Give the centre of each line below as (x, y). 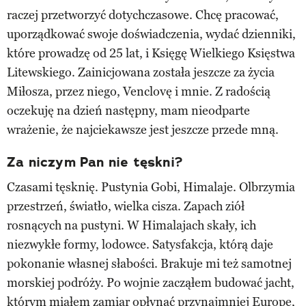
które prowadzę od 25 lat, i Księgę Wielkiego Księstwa (151, 53)
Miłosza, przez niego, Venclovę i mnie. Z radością (139, 91)
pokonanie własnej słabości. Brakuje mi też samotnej (149, 263)
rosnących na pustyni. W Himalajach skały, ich (131, 225)
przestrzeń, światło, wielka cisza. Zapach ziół (126, 206)
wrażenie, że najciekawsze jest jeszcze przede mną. (143, 129)
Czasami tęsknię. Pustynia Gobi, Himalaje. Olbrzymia (151, 187)
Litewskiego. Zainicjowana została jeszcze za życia (141, 72)
